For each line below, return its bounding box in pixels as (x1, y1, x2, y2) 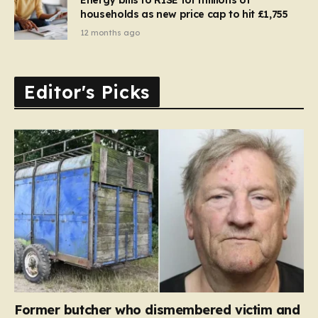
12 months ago (80, 27, 140, 38)
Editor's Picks (24, 81, 150, 104)
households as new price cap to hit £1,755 (80, 7, 288, 21)
